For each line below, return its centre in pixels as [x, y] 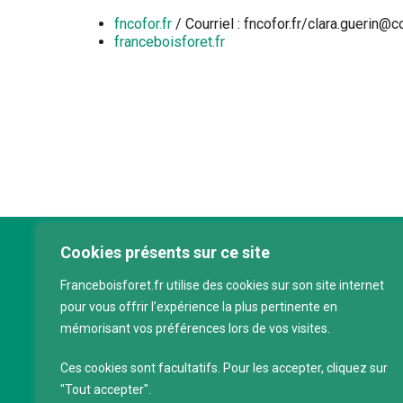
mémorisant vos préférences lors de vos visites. [195, 328]
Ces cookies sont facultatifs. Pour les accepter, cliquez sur [224, 368]
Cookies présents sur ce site [165, 252]
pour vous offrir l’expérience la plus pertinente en [199, 307]
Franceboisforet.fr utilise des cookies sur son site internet [222, 285]
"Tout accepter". [106, 390]
